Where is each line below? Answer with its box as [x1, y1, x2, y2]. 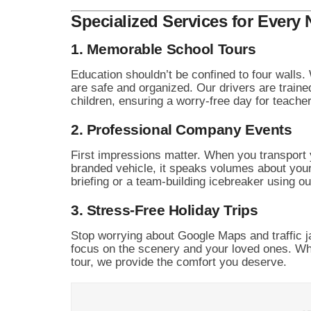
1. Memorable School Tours [71, 40, 256, 57]
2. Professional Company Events [71, 121, 292, 137]
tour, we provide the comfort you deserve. [71, 255, 287, 269]
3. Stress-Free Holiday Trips [71, 201, 258, 218]
